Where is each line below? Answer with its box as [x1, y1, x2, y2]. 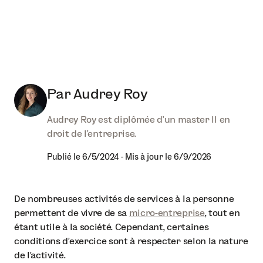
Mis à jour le [125, 152, 172, 162]
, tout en [204, 208, 240, 218]
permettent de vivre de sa [14, 208, 129, 218]
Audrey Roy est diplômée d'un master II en [47, 114, 230, 125]
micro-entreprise [129, 208, 205, 218]
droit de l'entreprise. [47, 129, 136, 139]
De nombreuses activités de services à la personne [14, 194, 234, 204]
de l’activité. [14, 250, 66, 261]
